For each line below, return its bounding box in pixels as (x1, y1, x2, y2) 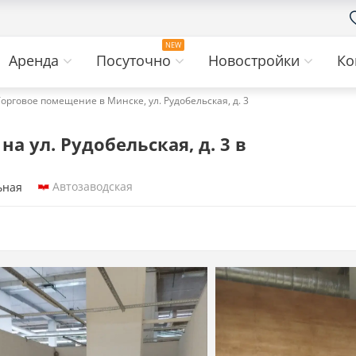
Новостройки (208, 51, 304, 70)
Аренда (9, 51, 63, 70)
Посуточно (96, 51, 175, 70)
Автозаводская (52, 179, 133, 194)
